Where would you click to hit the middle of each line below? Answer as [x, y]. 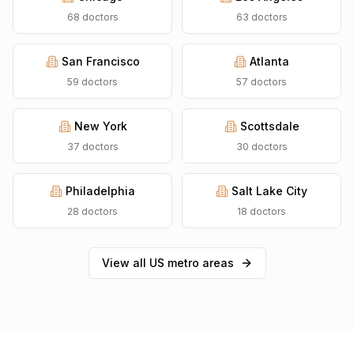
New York [100, 126]
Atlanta [269, 61]
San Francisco [100, 61]
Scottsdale [269, 126]
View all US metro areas [168, 263]
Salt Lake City [269, 191]
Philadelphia [100, 191]
